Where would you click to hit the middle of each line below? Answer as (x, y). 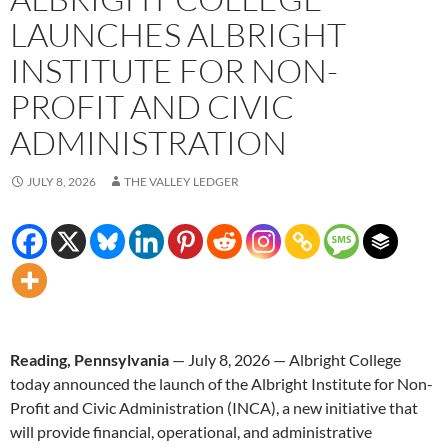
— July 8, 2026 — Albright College (285, 360)
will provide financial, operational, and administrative (191, 432)
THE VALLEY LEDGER (181, 182)
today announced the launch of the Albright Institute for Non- (221, 384)
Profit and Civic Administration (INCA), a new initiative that (214, 408)
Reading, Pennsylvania (89, 360)
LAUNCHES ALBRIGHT (178, 35)
